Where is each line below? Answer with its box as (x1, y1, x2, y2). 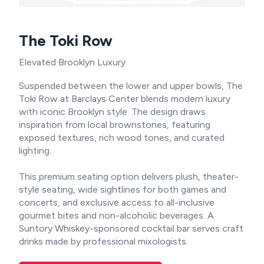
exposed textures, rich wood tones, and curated (19, 131, 225, 143)
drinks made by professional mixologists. (19, 236, 188, 247)
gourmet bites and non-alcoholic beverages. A (19, 210, 214, 222)
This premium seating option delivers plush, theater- (19, 171, 239, 183)
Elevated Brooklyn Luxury (19, 56, 126, 68)
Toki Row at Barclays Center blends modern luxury (19, 93, 230, 104)
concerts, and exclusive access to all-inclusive (19, 197, 214, 209)
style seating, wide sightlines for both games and (19, 184, 226, 196)
